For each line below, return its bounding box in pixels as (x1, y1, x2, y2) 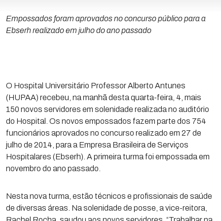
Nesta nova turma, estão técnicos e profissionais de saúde (6, 192, 212, 200)
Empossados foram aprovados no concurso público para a (6, 14, 206, 23)
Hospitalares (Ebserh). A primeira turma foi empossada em (6, 152, 210, 161)
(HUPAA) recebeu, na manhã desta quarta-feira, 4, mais (6, 93, 201, 102)
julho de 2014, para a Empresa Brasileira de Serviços (6, 141, 188, 149)
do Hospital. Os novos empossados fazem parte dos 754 (6, 117, 206, 125)
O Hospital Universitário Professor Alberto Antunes (6, 81, 185, 90)
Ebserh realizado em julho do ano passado (6, 26, 151, 35)
